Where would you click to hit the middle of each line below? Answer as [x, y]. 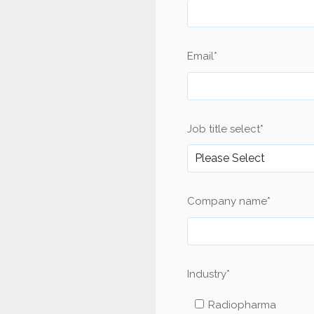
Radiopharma [242, 305]
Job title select [224, 129]
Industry [207, 274]
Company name [227, 202]
